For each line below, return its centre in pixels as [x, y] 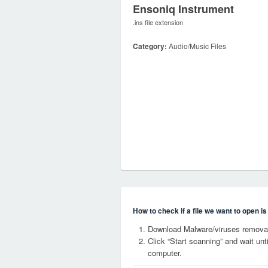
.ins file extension [158, 22]
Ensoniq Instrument [183, 9]
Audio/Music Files [197, 46]
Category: [150, 46]
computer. [165, 253]
